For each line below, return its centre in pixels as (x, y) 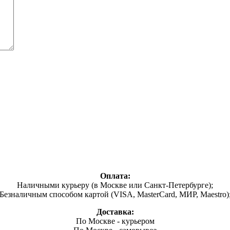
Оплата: (115, 176)
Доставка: (115, 212)
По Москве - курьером (115, 221)
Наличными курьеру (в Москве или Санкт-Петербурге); (115, 185)
